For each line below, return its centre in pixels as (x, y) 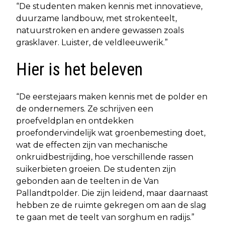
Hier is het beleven (79, 69)
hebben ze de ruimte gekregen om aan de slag (111, 205)
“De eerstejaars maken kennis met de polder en (112, 96)
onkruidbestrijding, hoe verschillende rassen (105, 157)
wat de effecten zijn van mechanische (92, 145)
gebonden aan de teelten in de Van (87, 181)
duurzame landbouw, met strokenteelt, (96, 18)
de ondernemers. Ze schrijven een (85, 108)
